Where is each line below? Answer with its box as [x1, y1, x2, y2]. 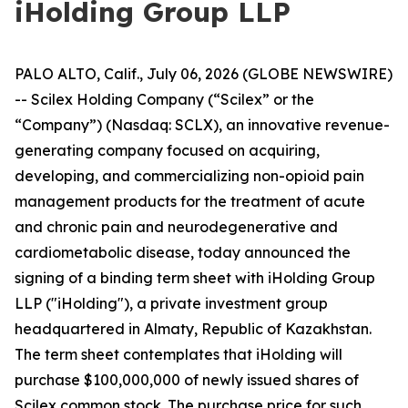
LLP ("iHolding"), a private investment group [15, 294, 328, 312]
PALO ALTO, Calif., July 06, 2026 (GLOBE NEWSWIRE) [15, 65, 393, 83]
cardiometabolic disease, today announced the [15, 243, 351, 261]
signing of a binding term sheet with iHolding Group [15, 269, 375, 287]
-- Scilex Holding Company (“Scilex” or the [15, 90, 314, 108]
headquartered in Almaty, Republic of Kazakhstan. [15, 320, 372, 338]
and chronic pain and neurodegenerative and [15, 218, 338, 236]
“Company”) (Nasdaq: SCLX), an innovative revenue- [15, 116, 390, 134]
